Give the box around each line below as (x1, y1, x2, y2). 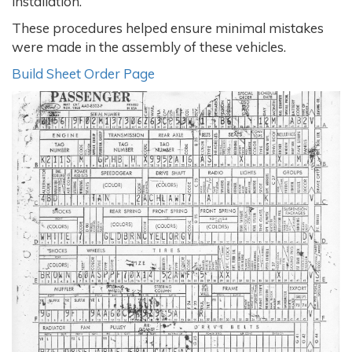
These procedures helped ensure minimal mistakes (12, 19, 324, 36)
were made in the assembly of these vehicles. (12, 38, 286, 55)
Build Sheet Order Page (12, 64, 155, 82)
